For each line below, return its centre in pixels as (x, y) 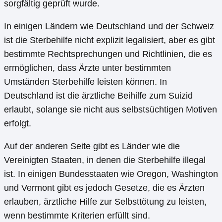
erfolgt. (18, 124)
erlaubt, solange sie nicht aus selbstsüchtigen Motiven (111, 110)
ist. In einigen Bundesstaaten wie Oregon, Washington (111, 174)
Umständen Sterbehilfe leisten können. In (85, 82)
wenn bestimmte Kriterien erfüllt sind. (77, 216)
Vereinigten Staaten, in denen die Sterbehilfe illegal (105, 160)
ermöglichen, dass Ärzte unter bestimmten (87, 68)
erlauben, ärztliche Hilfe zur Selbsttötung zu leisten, (105, 202)
